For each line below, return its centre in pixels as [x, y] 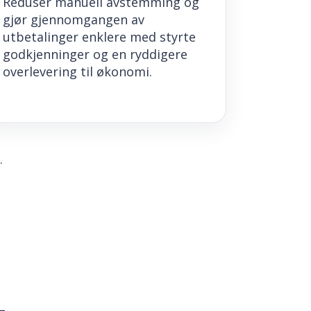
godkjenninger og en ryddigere [95, 54]
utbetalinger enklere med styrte [100, 36]
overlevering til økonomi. [78, 71]
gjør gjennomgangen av [74, 19]
